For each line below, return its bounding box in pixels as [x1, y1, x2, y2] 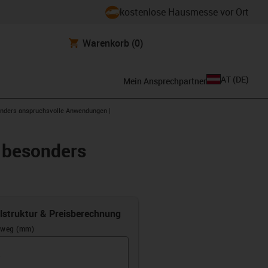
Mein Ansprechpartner [123, 75, 206, 87]
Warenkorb [83, 36, 129, 50]
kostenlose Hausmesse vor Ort [120, 5, 249, 19]
